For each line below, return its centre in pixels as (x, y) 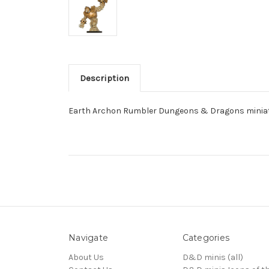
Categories (206, 237)
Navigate (88, 237)
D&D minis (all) (213, 257)
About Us (86, 257)
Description (104, 78)
